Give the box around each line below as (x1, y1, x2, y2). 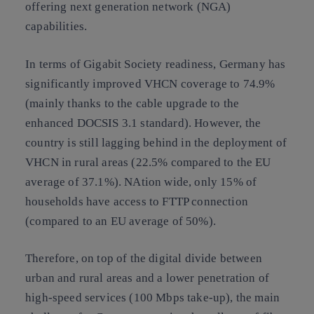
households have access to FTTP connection (25, 194, 248, 208)
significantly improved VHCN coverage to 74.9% (25, 76, 275, 90)
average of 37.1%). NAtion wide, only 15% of (25, 175, 257, 189)
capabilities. (25, 20, 88, 34)
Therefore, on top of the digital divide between (25, 252, 262, 266)
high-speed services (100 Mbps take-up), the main (25, 291, 280, 305)
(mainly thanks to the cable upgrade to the (25, 96, 240, 110)
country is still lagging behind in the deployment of (25, 135, 287, 149)
